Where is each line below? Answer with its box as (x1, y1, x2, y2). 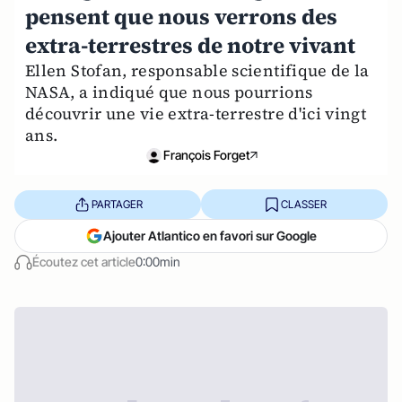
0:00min (135, 254, 180, 269)
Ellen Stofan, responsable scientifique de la (25, 59, 370, 82)
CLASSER (280, 197, 327, 211)
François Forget (162, 147, 250, 162)
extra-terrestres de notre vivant (25, 31, 355, 60)
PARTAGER (91, 197, 143, 211)
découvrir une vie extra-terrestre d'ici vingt (25, 102, 367, 125)
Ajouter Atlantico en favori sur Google (103, 228, 317, 243)
